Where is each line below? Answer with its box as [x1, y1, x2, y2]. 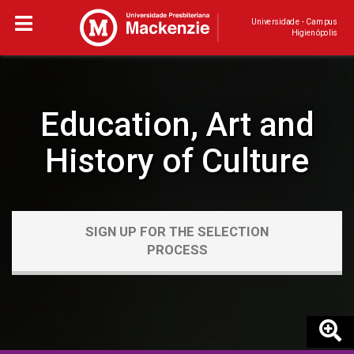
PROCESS [146, 242, 208, 258]
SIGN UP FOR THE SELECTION [85, 224, 269, 239]
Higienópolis [291, 28, 337, 38]
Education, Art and [40, 105, 314, 144]
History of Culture [45, 141, 309, 180]
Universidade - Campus [250, 17, 337, 27]
